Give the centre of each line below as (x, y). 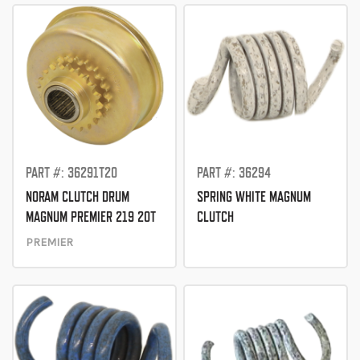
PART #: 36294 (234, 172)
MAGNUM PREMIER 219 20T (91, 216)
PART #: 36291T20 (72, 172)
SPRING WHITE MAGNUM (254, 196)
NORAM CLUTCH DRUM (78, 196)
